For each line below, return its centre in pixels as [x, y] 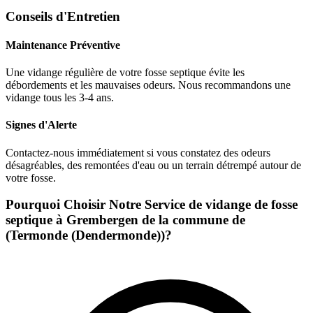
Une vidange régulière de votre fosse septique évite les [125, 73]
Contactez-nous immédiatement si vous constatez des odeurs [138, 152]
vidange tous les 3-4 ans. [60, 98]
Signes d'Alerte [41, 125]
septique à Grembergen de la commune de [125, 220]
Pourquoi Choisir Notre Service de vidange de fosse [152, 205]
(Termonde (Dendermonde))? [89, 235]
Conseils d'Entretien [63, 16]
